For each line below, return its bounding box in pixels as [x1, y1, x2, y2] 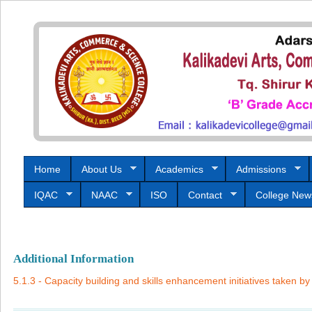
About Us [81, 163, 122, 175]
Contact [188, 189, 222, 201]
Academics [155, 163, 203, 175]
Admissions [236, 163, 286, 175]
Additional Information [13, 252, 134, 265]
